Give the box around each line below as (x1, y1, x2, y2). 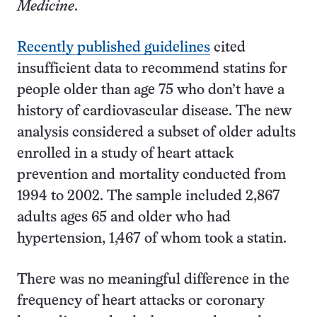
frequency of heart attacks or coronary (17, 294, 265, 308)
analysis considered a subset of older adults (17, 126, 296, 139)
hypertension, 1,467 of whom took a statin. (17, 232, 287, 246)
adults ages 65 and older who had (17, 211, 231, 224)
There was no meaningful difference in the (17, 273, 289, 287)
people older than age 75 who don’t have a (17, 83, 284, 97)
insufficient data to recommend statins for (17, 62, 287, 76)
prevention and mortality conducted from (17, 168, 286, 182)
